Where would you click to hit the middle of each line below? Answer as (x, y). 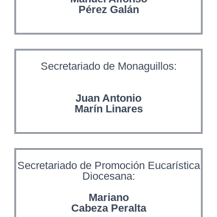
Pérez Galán (108, 9)
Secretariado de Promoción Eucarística (108, 165)
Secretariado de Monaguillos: (108, 66)
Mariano (108, 197)
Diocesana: (108, 176)
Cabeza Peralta (108, 208)
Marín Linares (108, 109)
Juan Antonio (108, 98)
